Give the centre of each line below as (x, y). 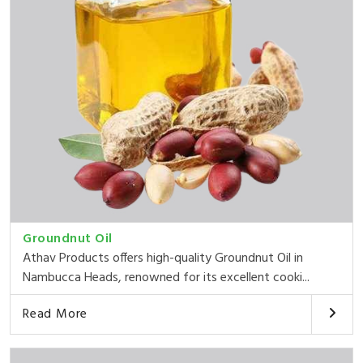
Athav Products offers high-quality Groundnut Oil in (163, 258)
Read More (56, 314)
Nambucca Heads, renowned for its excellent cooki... (166, 278)
